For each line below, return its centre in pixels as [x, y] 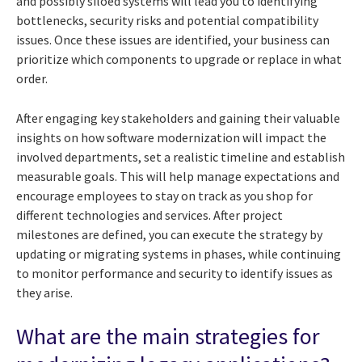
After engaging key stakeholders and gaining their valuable [178, 118]
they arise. [44, 292]
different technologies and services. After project [149, 215]
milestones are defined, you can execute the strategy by [169, 234]
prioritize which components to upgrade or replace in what [179, 59]
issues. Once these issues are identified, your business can [173, 39]
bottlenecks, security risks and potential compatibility [167, 20]
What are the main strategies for [168, 336]
